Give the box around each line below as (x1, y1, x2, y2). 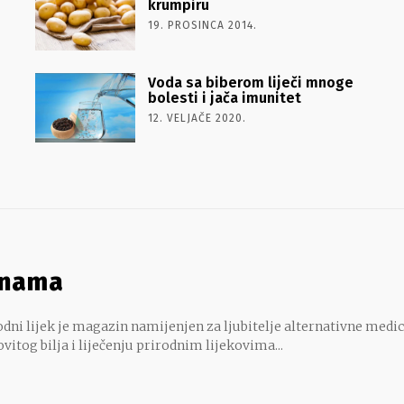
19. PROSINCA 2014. (147, 18, 257, 32)
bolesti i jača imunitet (147, 88, 301, 106)
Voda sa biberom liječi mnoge (147, 73, 353, 91)
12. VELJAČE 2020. (147, 111, 246, 124)
